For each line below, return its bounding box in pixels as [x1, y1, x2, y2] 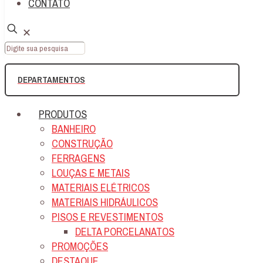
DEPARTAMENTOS [18, 73, 85, 86]
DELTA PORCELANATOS [75, 224, 174, 239]
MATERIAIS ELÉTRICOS [52, 180, 150, 195]
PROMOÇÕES [52, 238, 108, 254]
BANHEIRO [52, 121, 96, 136]
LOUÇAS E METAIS [52, 165, 130, 180]
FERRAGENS [52, 150, 105, 166]
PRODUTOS [39, 106, 87, 122]
